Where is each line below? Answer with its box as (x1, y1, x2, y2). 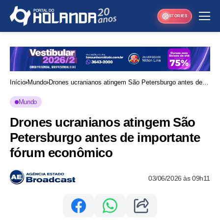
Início (10, 79, 26, 86)
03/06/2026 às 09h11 (148, 174, 210, 182)
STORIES (168, 13, 187, 18)
